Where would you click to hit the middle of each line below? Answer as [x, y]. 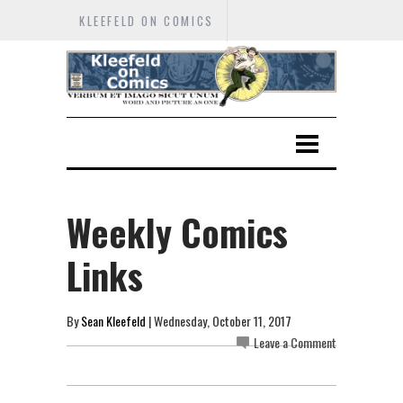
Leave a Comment [295, 342]
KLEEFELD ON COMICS [147, 21]
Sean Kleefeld [113, 320]
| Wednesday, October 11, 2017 [219, 320]
